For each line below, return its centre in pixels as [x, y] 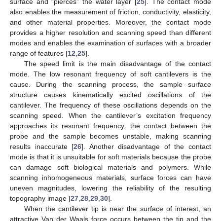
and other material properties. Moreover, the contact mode [110, 22]
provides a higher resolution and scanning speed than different [110, 33]
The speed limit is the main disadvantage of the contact [117, 64]
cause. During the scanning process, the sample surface [110, 85]
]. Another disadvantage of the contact [147, 147]
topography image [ [40, 199]
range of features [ [39, 54]
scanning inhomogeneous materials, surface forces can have [110, 178]
